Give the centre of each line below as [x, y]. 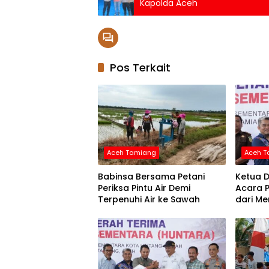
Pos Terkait [140, 67]
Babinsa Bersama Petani [151, 176]
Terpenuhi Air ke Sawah [149, 199]
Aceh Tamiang [131, 152]
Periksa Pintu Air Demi [144, 188]
